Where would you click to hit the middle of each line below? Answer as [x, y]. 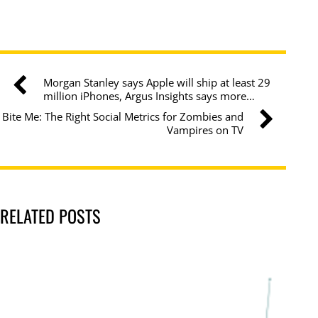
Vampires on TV [205, 130]
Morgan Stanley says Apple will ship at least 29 [157, 82]
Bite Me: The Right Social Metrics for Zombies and [122, 116]
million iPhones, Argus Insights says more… [149, 95]
